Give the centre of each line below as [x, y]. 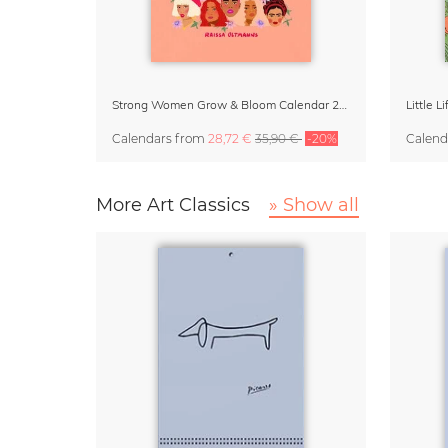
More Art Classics [175, 205]
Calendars [142, 139]
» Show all [313, 205]
